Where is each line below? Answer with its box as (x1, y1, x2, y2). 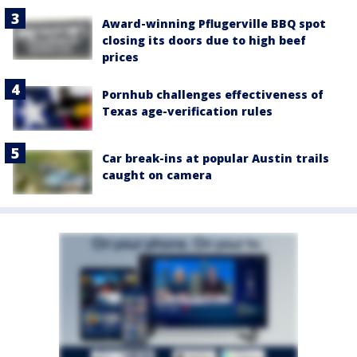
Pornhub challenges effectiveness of (102, 87, 324, 103)
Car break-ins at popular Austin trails (102, 151, 329, 167)
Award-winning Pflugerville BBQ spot (102, 16, 326, 32)
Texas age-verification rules (102, 104, 273, 120)
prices (102, 49, 139, 65)
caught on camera (102, 167, 212, 183)
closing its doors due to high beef (102, 33, 306, 49)
